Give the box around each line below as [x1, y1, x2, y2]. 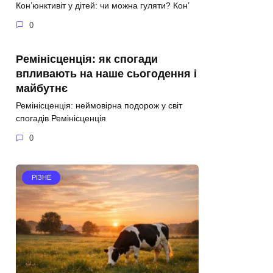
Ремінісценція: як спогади [16, 52, 158, 65]
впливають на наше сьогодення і [16, 67, 197, 80]
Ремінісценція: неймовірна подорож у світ [16, 101, 182, 111]
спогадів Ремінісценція [16, 113, 106, 124]
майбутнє [16, 82, 68, 94]
